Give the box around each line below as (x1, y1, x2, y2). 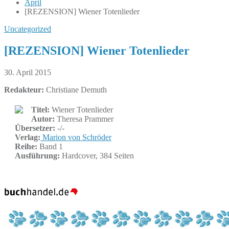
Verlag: (15, 132, 40, 142)
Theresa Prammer (55, 114, 113, 123)
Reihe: (15, 142, 37, 151)
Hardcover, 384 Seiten (60, 151, 134, 160)
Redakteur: (4, 85, 44, 94)
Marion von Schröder (40, 132, 111, 142)
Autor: (31, 114, 55, 123)
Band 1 (37, 142, 63, 151)
